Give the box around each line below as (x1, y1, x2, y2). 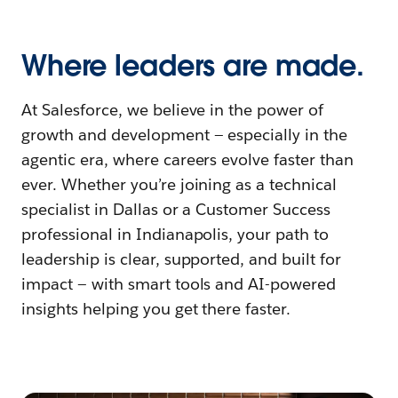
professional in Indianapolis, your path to (21, 223, 330, 244)
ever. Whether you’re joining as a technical (21, 173, 338, 195)
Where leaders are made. (21, 46, 365, 84)
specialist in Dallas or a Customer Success (21, 198, 331, 219)
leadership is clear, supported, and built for (21, 248, 342, 269)
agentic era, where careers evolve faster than (21, 148, 354, 170)
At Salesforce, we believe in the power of (21, 99, 324, 120)
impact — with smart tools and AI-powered (21, 273, 337, 294)
